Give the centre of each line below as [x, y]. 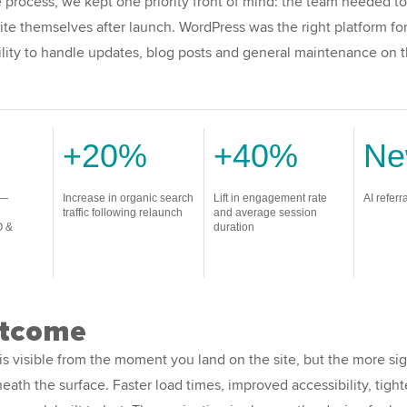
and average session [265, 212]
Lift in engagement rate [270, 198]
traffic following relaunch [122, 212]
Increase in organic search [128, 198]
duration [233, 227]
